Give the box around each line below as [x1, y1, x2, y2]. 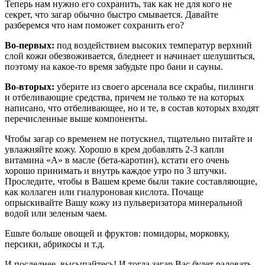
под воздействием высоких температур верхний [54, 40, 252, 50]
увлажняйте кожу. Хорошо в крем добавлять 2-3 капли [5, 144, 224, 154]
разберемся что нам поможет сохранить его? [5, 20, 184, 30]
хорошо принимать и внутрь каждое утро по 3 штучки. [5, 165, 227, 176]
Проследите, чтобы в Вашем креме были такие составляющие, [5, 176, 257, 186]
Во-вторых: [5, 81, 54, 92]
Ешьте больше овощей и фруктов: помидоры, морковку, [5, 228, 230, 238]
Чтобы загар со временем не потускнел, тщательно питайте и [5, 133, 253, 144]
